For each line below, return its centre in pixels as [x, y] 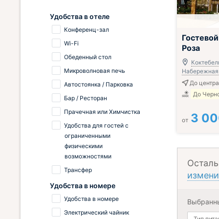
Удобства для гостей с [96, 125]
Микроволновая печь [95, 71]
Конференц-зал [87, 30]
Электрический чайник [97, 212]
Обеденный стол [88, 57]
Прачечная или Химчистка [102, 112]
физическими [84, 146]
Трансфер [78, 170]
